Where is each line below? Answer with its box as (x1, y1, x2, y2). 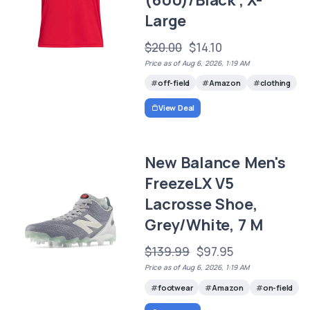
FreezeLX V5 (145, 173, 234, 194)
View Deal (158, 102, 195, 113)
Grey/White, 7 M (145, 215, 264, 236)
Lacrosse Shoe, (145, 194, 257, 215)
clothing (259, 77, 291, 88)
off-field (157, 77, 190, 88)
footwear (157, 282, 193, 293)
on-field (262, 282, 293, 293)
